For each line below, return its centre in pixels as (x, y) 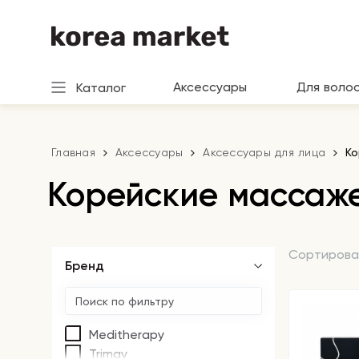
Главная (73, 152)
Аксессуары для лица (264, 152)
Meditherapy (127, 334)
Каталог (101, 87)
